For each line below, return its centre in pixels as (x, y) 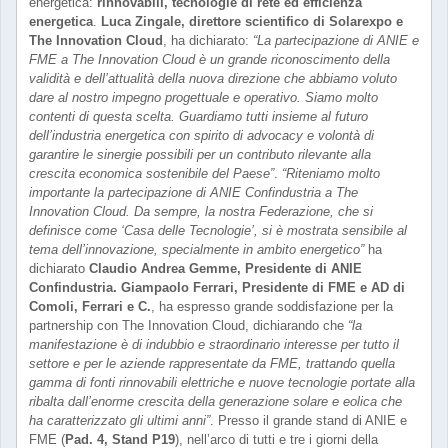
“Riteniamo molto (331, 173)
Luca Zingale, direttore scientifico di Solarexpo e (252, 21)
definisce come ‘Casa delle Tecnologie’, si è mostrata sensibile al (218, 230)
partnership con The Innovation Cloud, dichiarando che (188, 325)
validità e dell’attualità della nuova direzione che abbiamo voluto (213, 78)
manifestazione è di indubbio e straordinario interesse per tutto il (214, 344)
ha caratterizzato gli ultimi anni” (119, 420)
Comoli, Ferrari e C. (90, 306)
